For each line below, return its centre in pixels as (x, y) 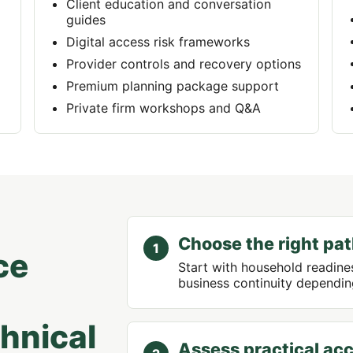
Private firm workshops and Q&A (163, 108)
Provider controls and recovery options (183, 64)
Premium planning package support (172, 86)
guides (85, 20)
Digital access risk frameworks (158, 42)
